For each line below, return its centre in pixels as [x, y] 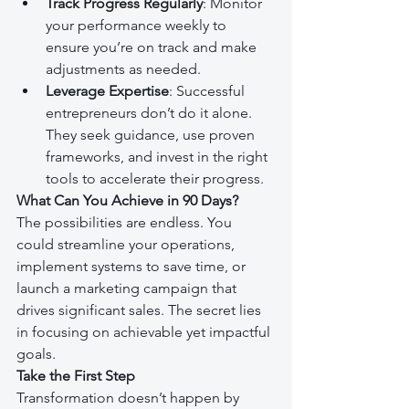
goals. [36, 354]
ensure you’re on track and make [153, 47]
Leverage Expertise [107, 91]
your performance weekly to [138, 26]
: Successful [209, 91]
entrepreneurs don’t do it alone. [151, 113]
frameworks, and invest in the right [158, 157]
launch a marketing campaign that [128, 288]
